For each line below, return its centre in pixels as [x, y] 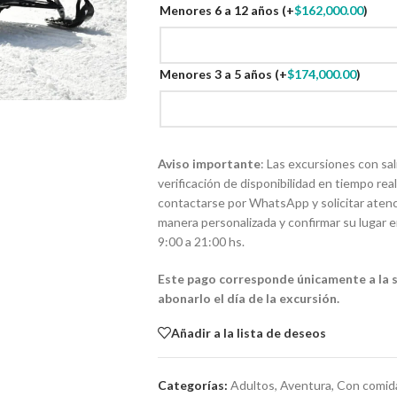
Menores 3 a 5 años [217, 74]
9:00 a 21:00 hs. [201, 242]
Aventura [305, 385]
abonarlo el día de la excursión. [248, 299]
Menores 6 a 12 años [220, 10]
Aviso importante [209, 164]
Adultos [252, 385]
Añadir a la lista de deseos [248, 332]
